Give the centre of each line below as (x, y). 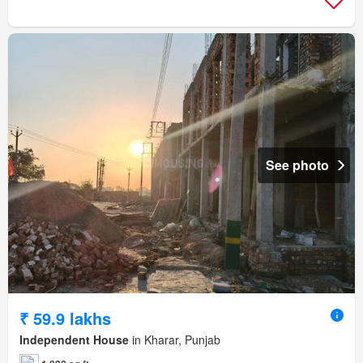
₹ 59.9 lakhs (65, 318)
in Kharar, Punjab (175, 339)
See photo (297, 164)
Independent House (74, 339)
